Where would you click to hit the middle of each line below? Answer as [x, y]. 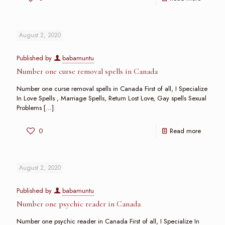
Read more [185, 131]
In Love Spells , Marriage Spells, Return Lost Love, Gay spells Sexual [111, 98]
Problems [29, 108]
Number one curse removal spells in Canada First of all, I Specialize [112, 89]
